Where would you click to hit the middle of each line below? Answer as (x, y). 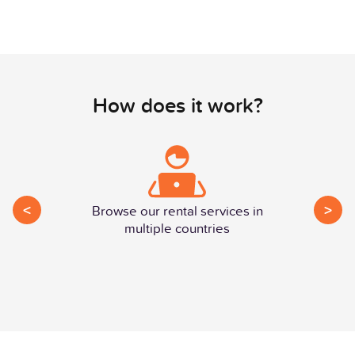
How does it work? (177, 105)
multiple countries (177, 228)
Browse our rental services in (177, 211)
